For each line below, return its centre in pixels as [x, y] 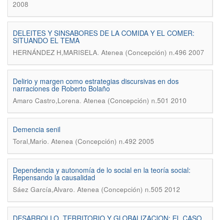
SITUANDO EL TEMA [46, 40]
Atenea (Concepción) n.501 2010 [135, 100]
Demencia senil [37, 129]
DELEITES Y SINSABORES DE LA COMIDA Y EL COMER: [104, 33]
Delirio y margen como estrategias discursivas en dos [96, 81]
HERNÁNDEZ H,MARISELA [55, 52]
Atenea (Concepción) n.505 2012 [129, 189]
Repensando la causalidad [54, 177]
